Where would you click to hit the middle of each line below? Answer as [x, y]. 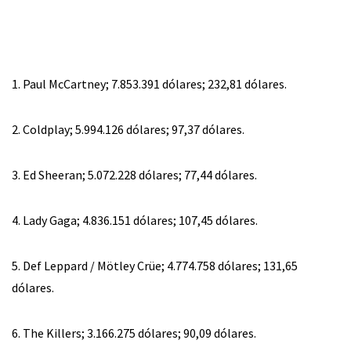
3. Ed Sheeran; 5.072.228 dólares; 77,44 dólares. [134, 174]
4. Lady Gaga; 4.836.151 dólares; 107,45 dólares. [135, 220]
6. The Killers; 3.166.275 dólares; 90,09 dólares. [134, 333]
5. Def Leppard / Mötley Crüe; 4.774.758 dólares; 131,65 [155, 265]
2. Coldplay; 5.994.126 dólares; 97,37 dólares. [128, 129]
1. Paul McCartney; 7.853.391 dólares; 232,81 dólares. [149, 83]
